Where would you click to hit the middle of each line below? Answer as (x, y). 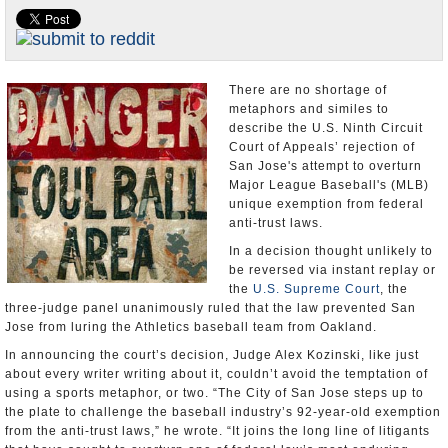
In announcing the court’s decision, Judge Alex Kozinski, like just (212, 355)
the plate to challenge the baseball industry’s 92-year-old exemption (223, 412)
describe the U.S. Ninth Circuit (326, 128)
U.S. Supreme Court (316, 289)
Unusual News (56, 64)
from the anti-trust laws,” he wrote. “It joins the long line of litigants (217, 431)
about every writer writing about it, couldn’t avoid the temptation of (216, 374)
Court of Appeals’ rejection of (322, 147)
